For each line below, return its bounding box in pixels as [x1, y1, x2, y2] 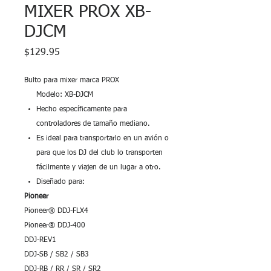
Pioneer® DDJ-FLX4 [24, 207, 91, 215]
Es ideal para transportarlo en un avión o [36, 135, 169, 142]
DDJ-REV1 [24, 237, 56, 244]
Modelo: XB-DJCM [24, 91, 93, 99]
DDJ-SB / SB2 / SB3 [24, 251, 89, 258]
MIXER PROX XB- [24, 4, 151, 21]
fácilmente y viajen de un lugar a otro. [36, 164, 161, 171]
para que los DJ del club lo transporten [36, 149, 163, 157]
